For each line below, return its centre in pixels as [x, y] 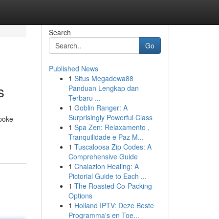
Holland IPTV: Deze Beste [114, 205]
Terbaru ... [84, 98]
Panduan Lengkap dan [103, 88]
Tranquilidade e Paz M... [106, 137]
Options [80, 196]
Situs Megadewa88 [104, 78]
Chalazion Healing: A [106, 166]
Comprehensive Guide [103, 156]
